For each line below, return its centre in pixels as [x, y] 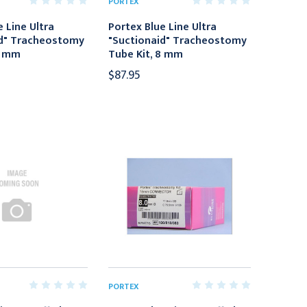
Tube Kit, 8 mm [146, 54]
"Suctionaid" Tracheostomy [178, 40]
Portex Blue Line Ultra [163, 27]
